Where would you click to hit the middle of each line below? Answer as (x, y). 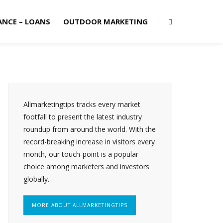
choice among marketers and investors (86, 167)
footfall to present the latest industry (83, 117)
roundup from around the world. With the (90, 129)
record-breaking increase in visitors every (89, 142)
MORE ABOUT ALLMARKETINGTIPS (80, 205)
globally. (36, 179)
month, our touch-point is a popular (81, 154)
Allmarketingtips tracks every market (82, 104)
